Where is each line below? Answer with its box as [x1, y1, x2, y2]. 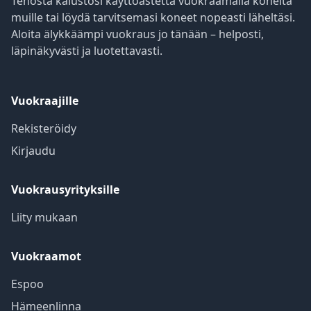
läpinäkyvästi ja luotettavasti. [11, 43, 162, 58]
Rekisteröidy [11, 121, 76, 136]
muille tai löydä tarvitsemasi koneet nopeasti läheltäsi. [11, 10, 295, 25]
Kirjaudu [11, 143, 56, 158]
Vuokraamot [11, 249, 81, 264]
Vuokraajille [11, 93, 78, 108]
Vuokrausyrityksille [11, 182, 119, 197]
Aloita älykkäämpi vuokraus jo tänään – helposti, [11, 26, 264, 42]
